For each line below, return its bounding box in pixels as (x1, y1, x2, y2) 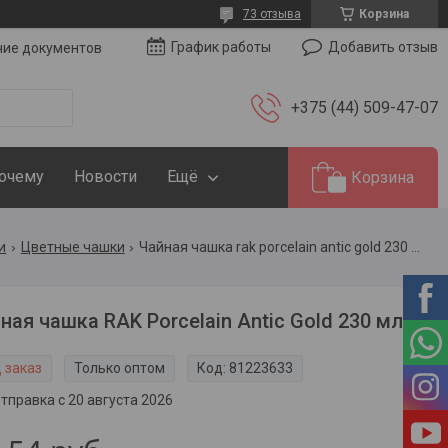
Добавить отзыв (328, 39, 438, 56)
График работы (171, 39, 271, 56)
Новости (74, 167, 137, 187)
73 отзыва (243, 7, 301, 21)
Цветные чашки (20, 239, 125, 256)
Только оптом (74, 360, 166, 377)
